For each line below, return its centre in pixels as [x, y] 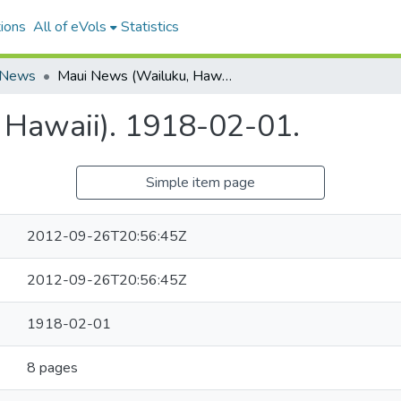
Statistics [149, 27]
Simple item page [200, 183]
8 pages [52, 368]
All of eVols [69, 27]
